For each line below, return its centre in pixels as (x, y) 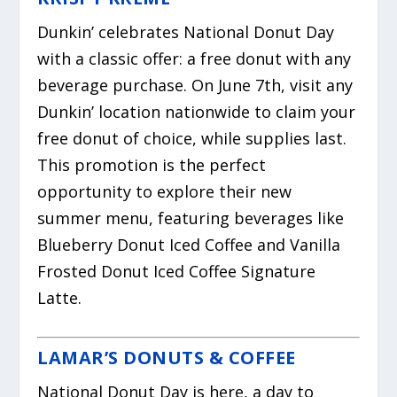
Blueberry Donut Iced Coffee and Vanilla (189, 245)
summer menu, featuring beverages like (191, 218)
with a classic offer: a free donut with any (195, 59)
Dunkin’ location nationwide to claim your (197, 112)
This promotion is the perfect (152, 165)
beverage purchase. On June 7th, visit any (195, 86)
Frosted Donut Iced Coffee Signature (177, 272)
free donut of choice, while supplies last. (192, 139)
